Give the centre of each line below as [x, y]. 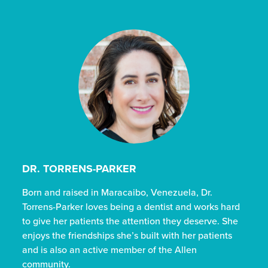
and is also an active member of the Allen [110, 250]
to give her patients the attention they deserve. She [130, 221]
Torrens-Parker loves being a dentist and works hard [131, 207]
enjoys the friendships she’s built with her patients [127, 235]
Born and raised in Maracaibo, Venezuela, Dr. [118, 192]
